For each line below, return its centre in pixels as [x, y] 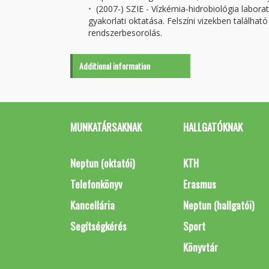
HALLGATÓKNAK [213, 127]
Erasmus [199, 184]
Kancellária [92, 205]
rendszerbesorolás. [125, 33]
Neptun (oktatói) [102, 163]
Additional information [115, 66]
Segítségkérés [98, 226]
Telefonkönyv [96, 184]
